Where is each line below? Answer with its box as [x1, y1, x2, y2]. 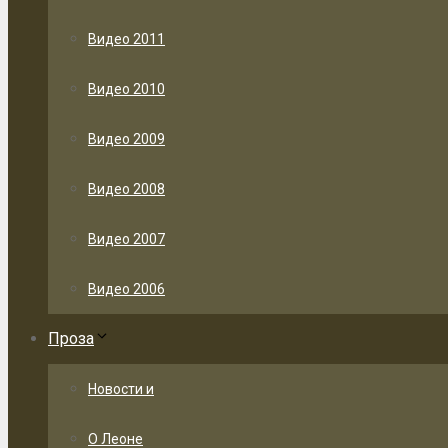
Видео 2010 [88, 81, 165, 97]
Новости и [88, 381, 154, 397]
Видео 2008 [88, 181, 165, 197]
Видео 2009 [88, 131, 165, 147]
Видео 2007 [88, 231, 165, 247]
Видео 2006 [88, 281, 165, 297]
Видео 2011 [88, 31, 165, 47]
